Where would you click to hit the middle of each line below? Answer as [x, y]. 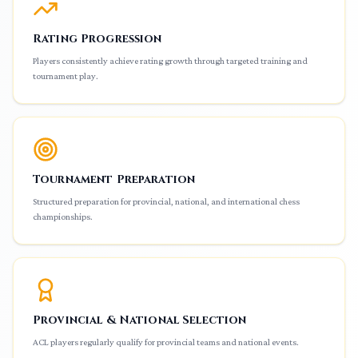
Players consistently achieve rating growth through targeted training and [170, 61]
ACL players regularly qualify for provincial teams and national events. [166, 342]
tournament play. [66, 76]
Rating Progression [97, 39]
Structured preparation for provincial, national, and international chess [166, 201]
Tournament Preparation [114, 179]
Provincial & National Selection [140, 320]
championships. [63, 217]
